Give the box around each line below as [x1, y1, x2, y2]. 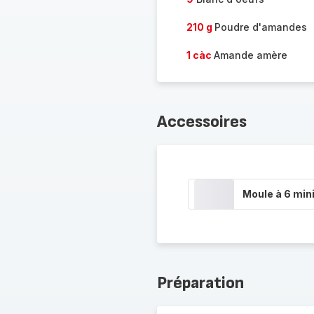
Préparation [156, 273, 244, 293]
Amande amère [213, 49, 287, 61]
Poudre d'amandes [214, 21, 307, 33]
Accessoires [156, 111, 247, 132]
